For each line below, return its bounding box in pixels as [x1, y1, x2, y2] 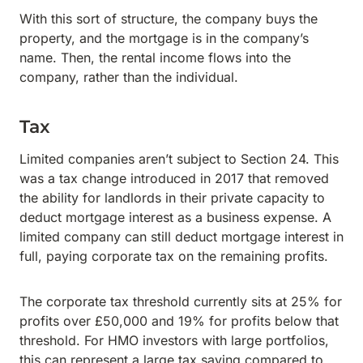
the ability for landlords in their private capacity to [19, 190, 325, 206]
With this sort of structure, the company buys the [19, 11, 318, 27]
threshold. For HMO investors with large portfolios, [19, 332, 329, 348]
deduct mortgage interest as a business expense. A [19, 209, 331, 225]
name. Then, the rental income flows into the [19, 49, 291, 66]
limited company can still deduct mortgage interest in [19, 228, 344, 245]
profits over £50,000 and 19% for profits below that [19, 313, 339, 329]
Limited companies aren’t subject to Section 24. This [19, 151, 339, 167]
